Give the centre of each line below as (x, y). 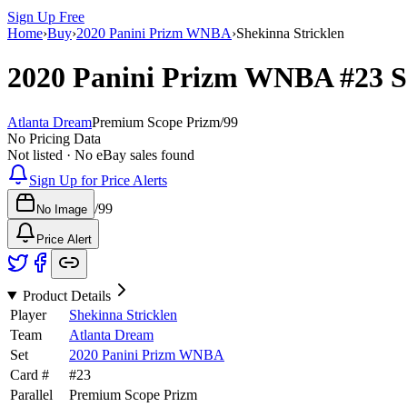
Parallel (31, 394)
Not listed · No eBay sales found (101, 154)
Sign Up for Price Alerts (98, 180)
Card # (30, 374)
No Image (62, 209)
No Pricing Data (54, 138)
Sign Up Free (46, 16)
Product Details (66, 295)
